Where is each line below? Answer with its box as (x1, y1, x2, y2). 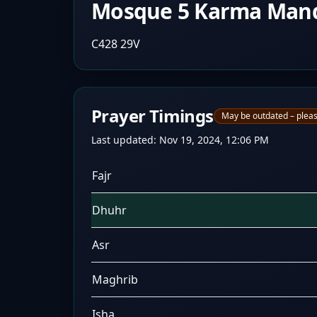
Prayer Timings (91, 104, 214, 127)
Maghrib (92, 272, 138, 287)
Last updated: (91, 133, 159, 146)
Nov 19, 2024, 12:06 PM (159, 133, 269, 146)
